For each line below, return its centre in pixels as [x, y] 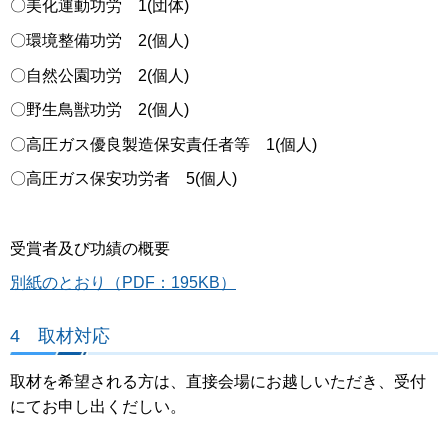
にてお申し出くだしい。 [98, 407]
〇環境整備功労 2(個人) [99, 41]
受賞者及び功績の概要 [90, 248]
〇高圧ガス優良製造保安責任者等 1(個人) [163, 144]
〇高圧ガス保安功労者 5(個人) [123, 179]
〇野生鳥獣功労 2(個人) [99, 110]
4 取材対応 [60, 335]
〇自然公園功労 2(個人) [99, 75]
